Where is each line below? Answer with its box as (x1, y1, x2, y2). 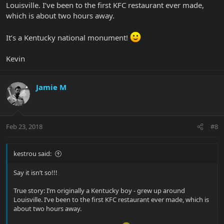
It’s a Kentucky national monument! (6, 32, 130, 42)
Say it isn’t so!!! (13, 168, 57, 177)
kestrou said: (13, 149, 51, 158)
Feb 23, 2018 (6, 122, 42, 131)
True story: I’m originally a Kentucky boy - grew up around (13, 186, 185, 195)
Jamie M (36, 81, 66, 92)
